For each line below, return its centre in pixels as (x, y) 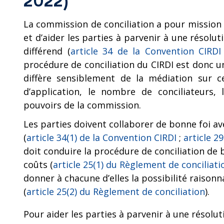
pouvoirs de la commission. (82, 105)
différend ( (47, 51)
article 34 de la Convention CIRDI (146, 51)
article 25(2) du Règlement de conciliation (116, 191)
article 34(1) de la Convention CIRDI (101, 137)
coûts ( (38, 164)
